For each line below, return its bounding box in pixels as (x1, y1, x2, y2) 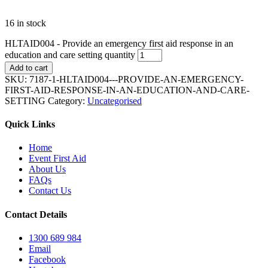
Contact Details (5, 209, 67, 220)
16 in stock (5, 17, 46, 28)
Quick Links (5, 119, 55, 130)
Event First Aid (29, 153, 86, 164)
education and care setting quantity (5, 49, 135, 60)
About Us (29, 164, 66, 175)
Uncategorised (87, 95, 142, 106)
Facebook (29, 254, 66, 264)
